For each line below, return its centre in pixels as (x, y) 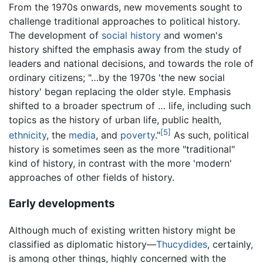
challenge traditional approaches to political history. (124, 21)
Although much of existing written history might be (122, 230)
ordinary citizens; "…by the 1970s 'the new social (117, 77)
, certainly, (230, 244)
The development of (55, 35)
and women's (192, 35)
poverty (138, 135)
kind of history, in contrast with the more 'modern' (120, 163)
